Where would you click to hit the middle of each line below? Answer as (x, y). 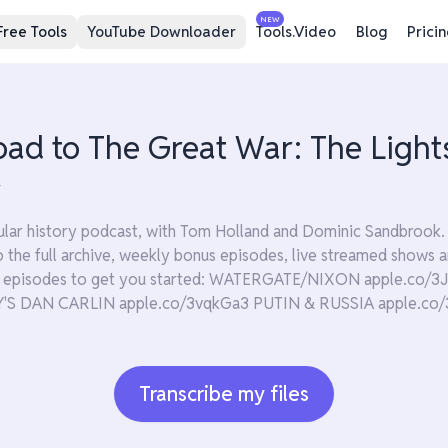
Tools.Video (296, 31)
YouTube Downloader (161, 31)
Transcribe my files (224, 394)
